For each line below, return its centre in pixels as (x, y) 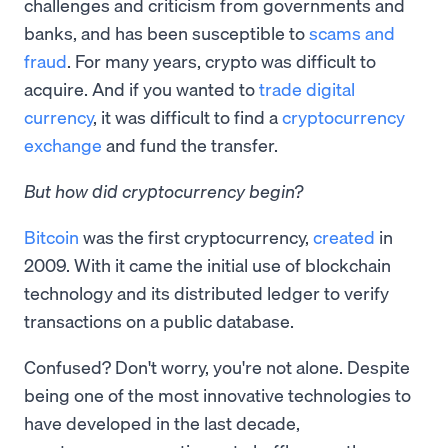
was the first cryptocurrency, (196, 236)
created (344, 236)
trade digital (307, 88)
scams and (352, 32)
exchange (63, 144)
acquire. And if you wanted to (141, 88)
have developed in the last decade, (162, 422)
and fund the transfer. (190, 144)
